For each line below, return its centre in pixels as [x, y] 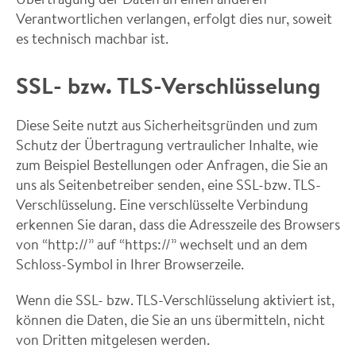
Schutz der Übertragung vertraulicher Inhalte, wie [167, 145]
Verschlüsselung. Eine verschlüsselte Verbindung [162, 204]
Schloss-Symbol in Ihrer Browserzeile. [130, 264]
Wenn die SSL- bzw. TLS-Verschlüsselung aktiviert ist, [175, 300]
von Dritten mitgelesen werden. [113, 339]
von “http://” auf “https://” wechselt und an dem [162, 244]
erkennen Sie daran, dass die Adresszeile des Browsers [178, 224]
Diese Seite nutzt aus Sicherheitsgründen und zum [167, 125]
